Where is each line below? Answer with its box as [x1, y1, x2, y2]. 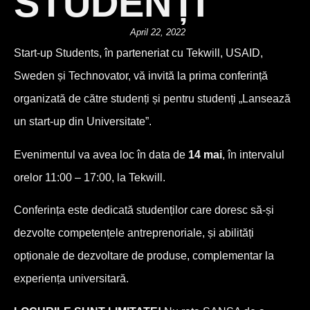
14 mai [188, 148, 222, 161]
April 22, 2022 [130, 27, 185, 38]
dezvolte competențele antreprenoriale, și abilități [14, 227, 254, 239]
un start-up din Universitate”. [14, 116, 152, 128]
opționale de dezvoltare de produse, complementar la [14, 250, 274, 262]
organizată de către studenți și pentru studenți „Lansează [14, 93, 291, 105]
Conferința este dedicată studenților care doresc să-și [14, 204, 274, 217]
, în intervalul [222, 148, 284, 161]
